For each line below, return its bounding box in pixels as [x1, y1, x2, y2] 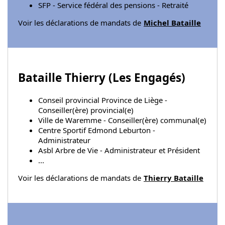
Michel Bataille [144, 18, 201, 28]
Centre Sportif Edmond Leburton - [38, 125, 155, 135]
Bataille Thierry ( [18, 69, 113, 85]
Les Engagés [113, 69, 181, 85]
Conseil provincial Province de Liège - [38, 94, 167, 105]
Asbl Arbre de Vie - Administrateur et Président [38, 145, 200, 155]
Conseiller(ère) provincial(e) [38, 104, 134, 115]
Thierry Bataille [144, 172, 203, 183]
